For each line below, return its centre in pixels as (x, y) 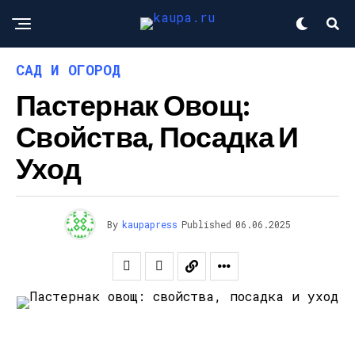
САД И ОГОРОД (68, 70)
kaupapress (150, 224)
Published (206, 224)
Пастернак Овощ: (134, 104)
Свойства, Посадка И (157, 136)
